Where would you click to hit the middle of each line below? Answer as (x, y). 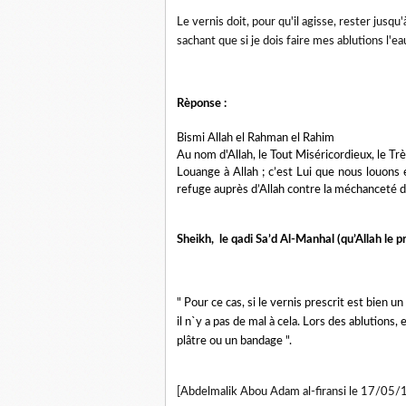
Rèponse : (202, 103)
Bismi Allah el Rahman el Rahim (256, 138)
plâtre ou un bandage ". (234, 341)
